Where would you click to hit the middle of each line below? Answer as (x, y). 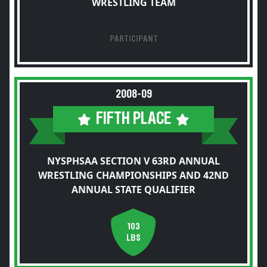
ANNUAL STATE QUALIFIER (133, 190)
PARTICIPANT (133, 39)
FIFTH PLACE (133, 119)
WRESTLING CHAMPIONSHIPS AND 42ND (133, 175)
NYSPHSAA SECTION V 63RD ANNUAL (133, 161)
